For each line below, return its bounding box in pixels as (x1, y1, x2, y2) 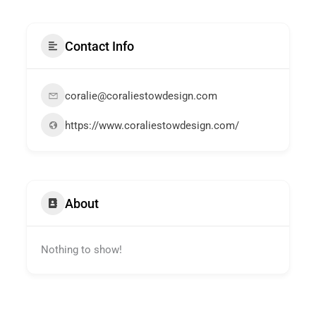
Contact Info (65, 38, 135, 54)
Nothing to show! (41, 243, 123, 257)
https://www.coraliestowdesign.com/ (65, 119, 240, 133)
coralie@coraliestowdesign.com (65, 90, 218, 103)
